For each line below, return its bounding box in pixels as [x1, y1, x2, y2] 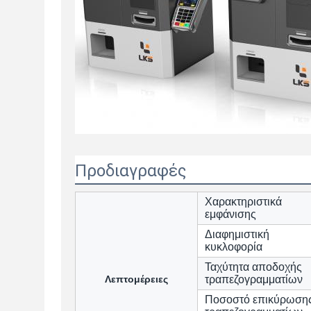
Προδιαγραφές [75, 161, 186, 180]
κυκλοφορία [205, 241, 262, 253]
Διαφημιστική [205, 228, 269, 240]
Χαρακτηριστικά [205, 196, 282, 208]
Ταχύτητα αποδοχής [205, 261, 302, 273]
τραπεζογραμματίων [205, 274, 303, 285]
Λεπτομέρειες [104, 274, 168, 285]
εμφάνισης [205, 208, 256, 220]
